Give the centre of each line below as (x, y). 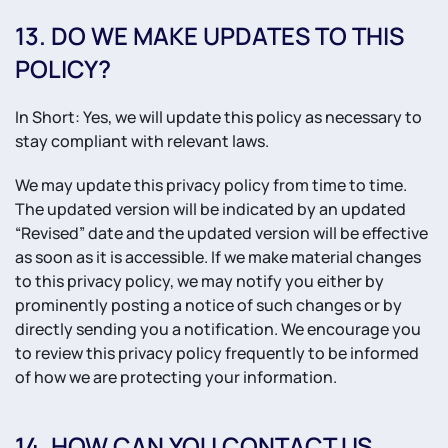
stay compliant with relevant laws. (142, 141)
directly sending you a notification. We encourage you (218, 329)
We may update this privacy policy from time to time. (211, 185)
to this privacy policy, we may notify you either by (199, 281)
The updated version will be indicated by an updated (210, 209)
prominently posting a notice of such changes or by (208, 305)
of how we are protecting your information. (176, 377)
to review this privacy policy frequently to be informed (217, 353)
